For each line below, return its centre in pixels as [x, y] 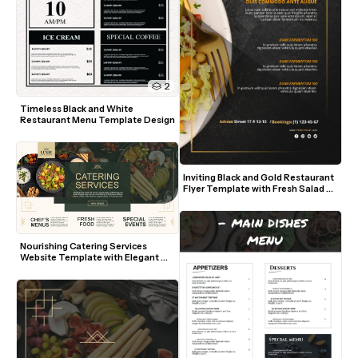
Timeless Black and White [77, 109]
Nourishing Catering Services [84, 247]
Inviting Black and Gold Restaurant [259, 178]
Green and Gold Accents [73, 269]
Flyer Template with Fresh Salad [254, 189]
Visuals [199, 200]
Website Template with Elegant [89, 258]
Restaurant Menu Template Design [97, 120]
